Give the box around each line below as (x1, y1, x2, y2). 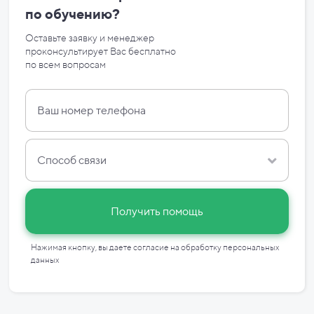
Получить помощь (110, 205, 203, 219)
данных (30, 254, 60, 266)
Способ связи (36, 153, 107, 168)
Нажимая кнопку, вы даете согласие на (30, 242, 181, 253)
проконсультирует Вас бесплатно (25, 46, 176, 57)
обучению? (44, 6, 120, 22)
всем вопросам (38, 59, 106, 71)
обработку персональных (180, 242, 280, 253)
